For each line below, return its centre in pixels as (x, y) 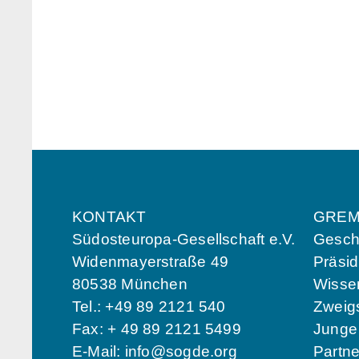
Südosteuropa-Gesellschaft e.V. (184, 239)
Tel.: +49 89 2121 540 (149, 306)
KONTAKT (109, 216)
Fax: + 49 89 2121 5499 (157, 329)
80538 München (130, 284)
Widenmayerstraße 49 (151, 261)
